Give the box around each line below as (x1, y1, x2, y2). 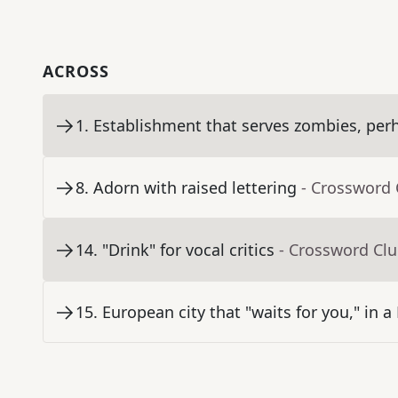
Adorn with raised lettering (93, 177, 297, 199)
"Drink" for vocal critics (102, 239, 275, 261)
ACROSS (43, 60, 109, 83)
